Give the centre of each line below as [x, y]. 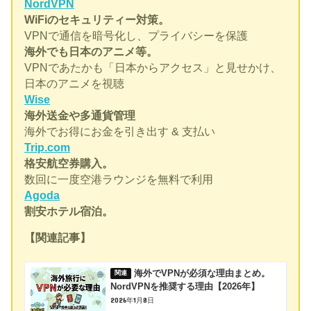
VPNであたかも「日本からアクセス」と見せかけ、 [153, 67]
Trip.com [48, 147]
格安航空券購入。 [69, 163]
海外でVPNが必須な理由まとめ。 [202, 274]
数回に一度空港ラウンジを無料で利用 [119, 179]
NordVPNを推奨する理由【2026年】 [185, 287]
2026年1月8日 [133, 300]
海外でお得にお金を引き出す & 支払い [120, 131]
